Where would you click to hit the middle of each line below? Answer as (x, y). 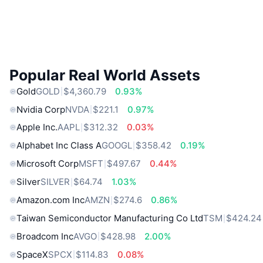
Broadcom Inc (45, 236)
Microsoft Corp (48, 164)
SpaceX (32, 254)
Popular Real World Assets (105, 75)
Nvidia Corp (41, 109)
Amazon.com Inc (50, 200)
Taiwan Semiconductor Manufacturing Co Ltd (110, 218)
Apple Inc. (37, 127)
